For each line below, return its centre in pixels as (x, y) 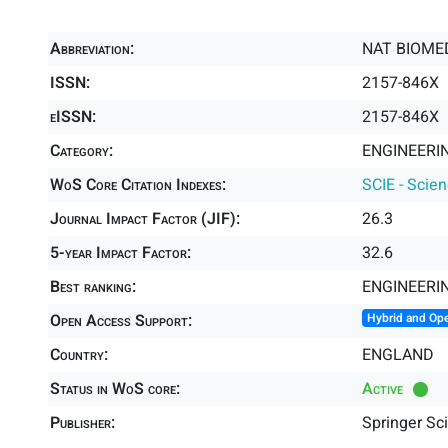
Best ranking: (93, 287)
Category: (81, 151)
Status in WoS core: (115, 389)
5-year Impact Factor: (120, 253)
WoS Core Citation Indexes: (138, 185)
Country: (79, 355)
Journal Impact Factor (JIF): (145, 219)
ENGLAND (398, 355)
